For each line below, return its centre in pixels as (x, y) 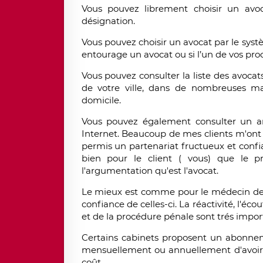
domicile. (101, 100)
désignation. (108, 21)
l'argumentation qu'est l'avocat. (150, 171)
